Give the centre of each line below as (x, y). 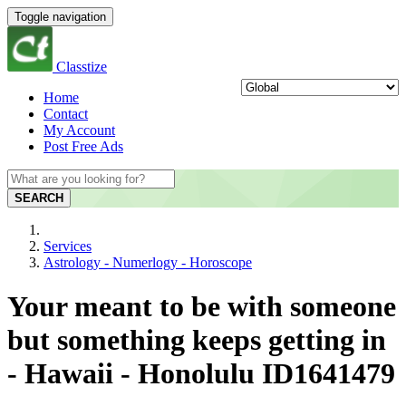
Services (68, 246)
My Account (79, 130)
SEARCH (39, 198)
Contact (66, 114)
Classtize (82, 67)
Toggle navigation (60, 17)
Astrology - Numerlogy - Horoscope (148, 262)
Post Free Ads (83, 146)
